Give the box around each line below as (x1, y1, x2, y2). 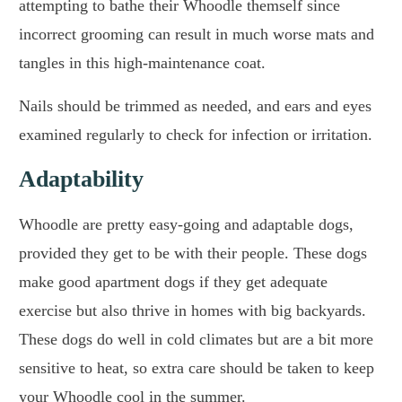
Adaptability (19, 166, 144, 193)
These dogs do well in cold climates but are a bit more (19, 330, 373, 349)
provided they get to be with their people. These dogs (19, 244, 367, 263)
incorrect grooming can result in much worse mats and (19, 25, 374, 44)
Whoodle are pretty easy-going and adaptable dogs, (19, 215, 354, 234)
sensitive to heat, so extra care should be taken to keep (19, 359, 374, 378)
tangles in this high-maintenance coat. (19, 54, 270, 73)
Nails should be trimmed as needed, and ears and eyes (19, 97, 371, 116)
